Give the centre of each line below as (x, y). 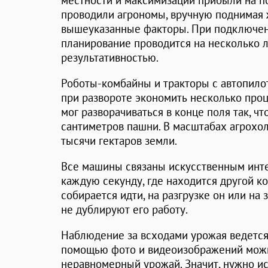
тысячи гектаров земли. (119, 141)
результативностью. (110, 58)
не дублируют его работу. (124, 210)
